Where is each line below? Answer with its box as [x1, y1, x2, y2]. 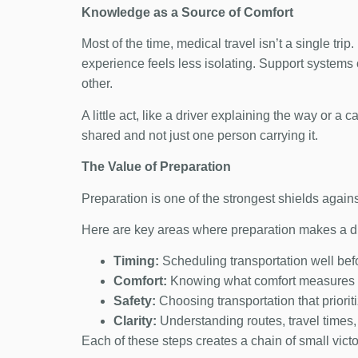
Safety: [113, 294, 156, 308]
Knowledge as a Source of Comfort [82, 5, 293, 19]
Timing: [113, 254, 159, 268]
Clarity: [113, 314, 157, 328]
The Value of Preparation [82, 160, 231, 174]
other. [82, 77, 113, 91]
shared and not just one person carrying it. [82, 128, 318, 142]
